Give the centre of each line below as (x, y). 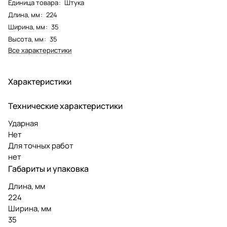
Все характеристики (40, 50)
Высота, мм (26, 39)
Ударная (23, 123)
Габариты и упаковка (48, 168)
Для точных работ (41, 145)
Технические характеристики (65, 106)
